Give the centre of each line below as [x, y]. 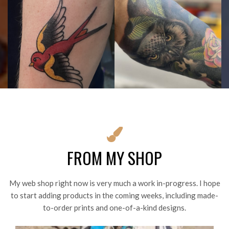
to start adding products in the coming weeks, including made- [114, 196]
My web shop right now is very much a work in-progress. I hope [114, 183]
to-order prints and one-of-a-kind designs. [114, 208]
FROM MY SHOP [114, 158]
